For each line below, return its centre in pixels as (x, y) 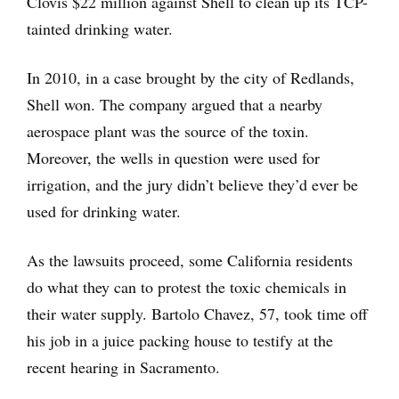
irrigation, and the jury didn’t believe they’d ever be (192, 185)
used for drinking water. (104, 212)
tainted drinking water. (100, 29)
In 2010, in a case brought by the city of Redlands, (191, 78)
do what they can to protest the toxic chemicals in (187, 287)
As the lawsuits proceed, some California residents (190, 261)
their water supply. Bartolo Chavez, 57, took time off (197, 314)
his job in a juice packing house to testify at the (180, 341)
